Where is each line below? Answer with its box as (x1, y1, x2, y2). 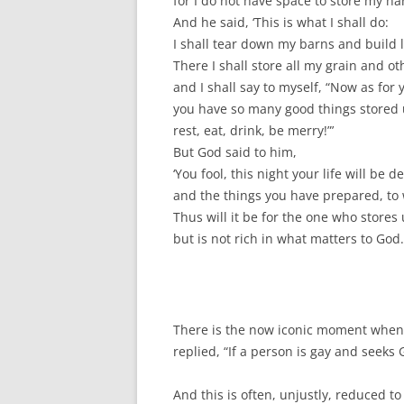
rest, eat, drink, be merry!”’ (173, 122, 334, 140)
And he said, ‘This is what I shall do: (173, 14, 389, 32)
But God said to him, (173, 143, 297, 161)
